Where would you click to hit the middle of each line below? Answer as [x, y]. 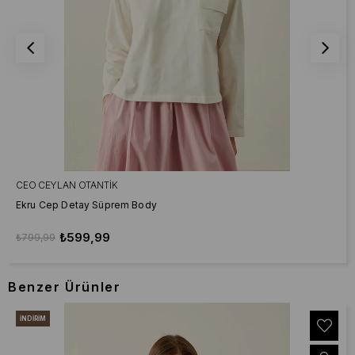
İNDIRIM [33, 319]
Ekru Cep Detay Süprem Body [86, 205]
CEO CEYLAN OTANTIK [67, 185]
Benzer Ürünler [65, 287]
